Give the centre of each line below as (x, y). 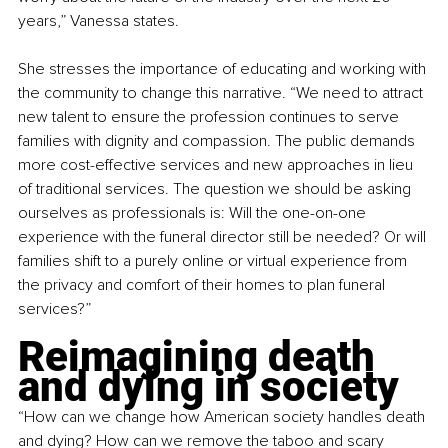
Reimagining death (201, 356)
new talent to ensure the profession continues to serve (210, 116)
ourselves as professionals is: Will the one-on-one (194, 212)
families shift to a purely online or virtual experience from (214, 260)
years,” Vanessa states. (98, 20)
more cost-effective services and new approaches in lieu (217, 164)
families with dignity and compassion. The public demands (218, 140)
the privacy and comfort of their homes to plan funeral (203, 284)
